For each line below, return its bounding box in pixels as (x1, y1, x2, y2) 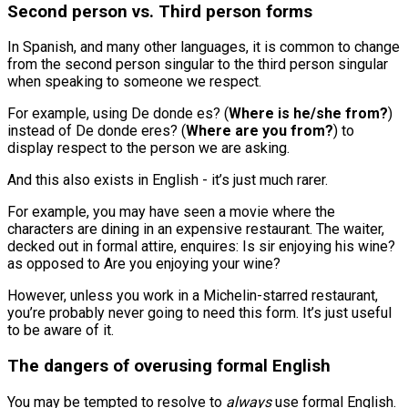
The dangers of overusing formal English (7, 356, 331, 377)
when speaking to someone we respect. (7, 73, 261, 91)
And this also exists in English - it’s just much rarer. (7, 171, 328, 189)
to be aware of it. (7, 321, 114, 340)
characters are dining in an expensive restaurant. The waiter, (7, 220, 384, 239)
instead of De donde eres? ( (7, 122, 186, 140)
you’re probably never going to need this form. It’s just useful (7, 304, 392, 322)
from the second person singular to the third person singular (7, 56, 388, 74)
